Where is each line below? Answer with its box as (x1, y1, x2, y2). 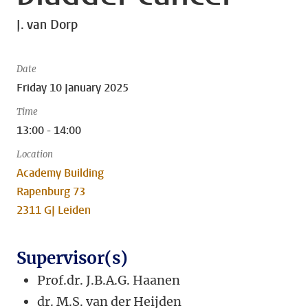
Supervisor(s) (16, 247, 128, 269)
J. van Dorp (16, 16, 78, 33)
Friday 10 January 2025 (16, 80, 129, 95)
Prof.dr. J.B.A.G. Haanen (37, 272, 180, 288)
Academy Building (16, 166, 104, 180)
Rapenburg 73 (16, 184, 85, 199)
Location (16, 148, 53, 160)
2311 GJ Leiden (16, 203, 91, 217)
